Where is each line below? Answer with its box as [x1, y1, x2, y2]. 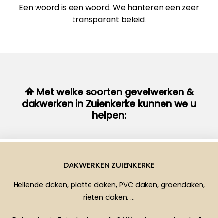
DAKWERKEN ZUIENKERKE [63, 160, 155, 171]
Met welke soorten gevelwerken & [34, 85, 194, 99]
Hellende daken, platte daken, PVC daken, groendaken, [13, 180, 205, 190]
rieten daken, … [83, 192, 135, 202]
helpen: [92, 109, 126, 122]
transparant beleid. [72, 14, 146, 25]
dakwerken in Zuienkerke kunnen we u [22, 97, 196, 110]
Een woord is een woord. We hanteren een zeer [19, 1, 199, 13]
